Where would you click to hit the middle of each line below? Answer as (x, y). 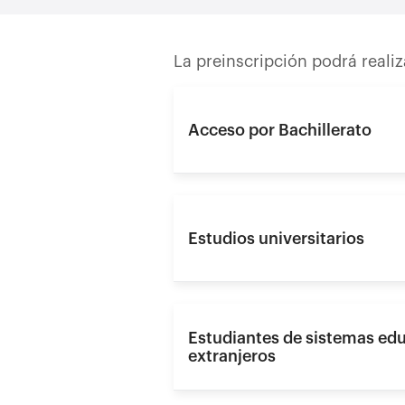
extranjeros (232, 356)
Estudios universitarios (276, 238)
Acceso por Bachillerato (280, 130)
